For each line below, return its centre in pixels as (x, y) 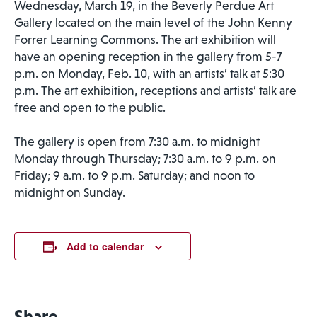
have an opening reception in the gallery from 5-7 (148, 56)
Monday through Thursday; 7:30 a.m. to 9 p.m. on (145, 158)
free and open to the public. (90, 107)
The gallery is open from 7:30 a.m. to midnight (137, 141)
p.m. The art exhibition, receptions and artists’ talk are (155, 90)
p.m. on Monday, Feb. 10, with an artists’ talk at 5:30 (149, 73)
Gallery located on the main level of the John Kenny (153, 22)
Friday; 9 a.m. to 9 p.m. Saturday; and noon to (134, 175)
